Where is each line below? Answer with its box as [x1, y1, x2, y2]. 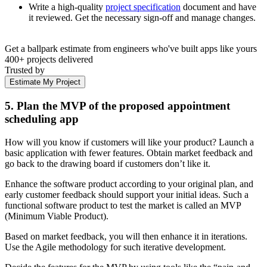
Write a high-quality [29, 2, 105, 13]
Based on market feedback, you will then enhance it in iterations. [5, 231, 247, 241]
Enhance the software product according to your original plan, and [5, 178, 253, 189]
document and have [181, 2, 256, 13]
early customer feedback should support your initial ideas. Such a [5, 189, 249, 200]
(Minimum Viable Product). [5, 210, 108, 221]
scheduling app [5, 112, 79, 125]
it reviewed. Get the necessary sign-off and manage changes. [29, 13, 256, 23]
